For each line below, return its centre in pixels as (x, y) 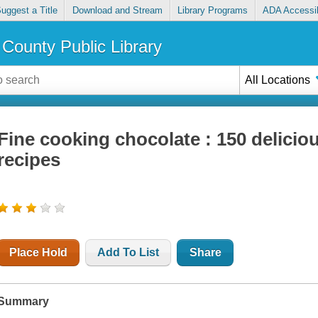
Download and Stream (117, 11)
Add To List (128, 253)
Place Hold (39, 253)
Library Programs (213, 11)
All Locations (278, 79)
